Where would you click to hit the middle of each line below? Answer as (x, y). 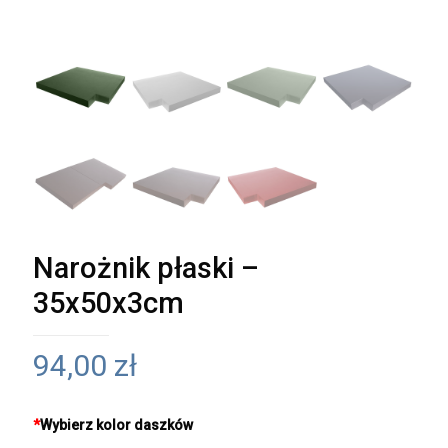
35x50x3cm (108, 303)
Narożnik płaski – (146, 268)
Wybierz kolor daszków (116, 425)
